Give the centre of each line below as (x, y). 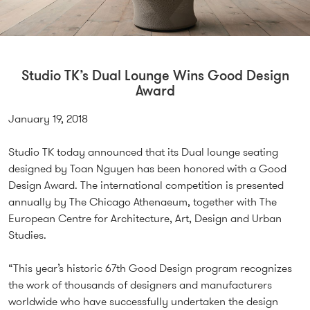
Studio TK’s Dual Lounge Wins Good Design (155, 77)
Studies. (29, 235)
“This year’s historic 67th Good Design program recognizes (150, 268)
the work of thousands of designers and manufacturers (140, 285)
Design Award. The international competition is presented (146, 185)
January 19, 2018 (48, 119)
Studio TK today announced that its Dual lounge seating (143, 152)
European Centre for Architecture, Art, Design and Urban (145, 219)
